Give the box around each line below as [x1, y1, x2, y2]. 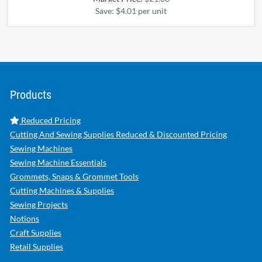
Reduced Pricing [19, 115, 81, 126]
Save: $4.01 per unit [95, 6, 167, 16]
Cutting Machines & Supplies [10, 185, 114, 196]
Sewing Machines [10, 143, 73, 154]
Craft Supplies [10, 227, 61, 238]
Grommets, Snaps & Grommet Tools [10, 171, 139, 182]
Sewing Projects [10, 199, 68, 210]
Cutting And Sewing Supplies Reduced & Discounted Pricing [10, 129, 227, 140]
